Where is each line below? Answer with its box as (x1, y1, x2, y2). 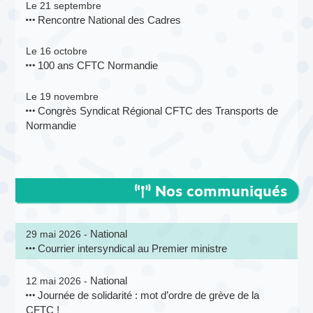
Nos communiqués (150, 179, 287, 201)
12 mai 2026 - (26, 275, 91, 286)
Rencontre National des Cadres (35, 13, 182, 26)
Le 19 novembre (26, 90, 99, 102)
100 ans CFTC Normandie (35, 59, 159, 71)
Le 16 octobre (26, 45, 88, 57)
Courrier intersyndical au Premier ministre (35, 242, 228, 254)
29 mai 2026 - (26, 228, 91, 240)
